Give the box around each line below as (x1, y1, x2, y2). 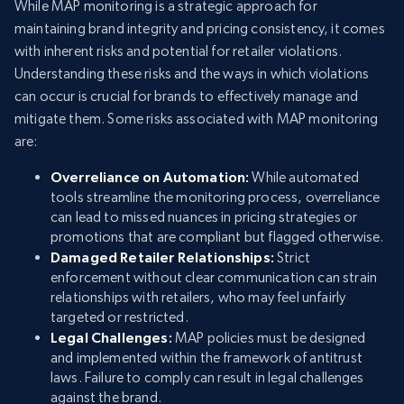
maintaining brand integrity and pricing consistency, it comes (14, 20, 385, 38)
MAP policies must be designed (171, 329, 366, 347)
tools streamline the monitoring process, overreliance (50, 188, 381, 207)
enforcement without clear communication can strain (50, 269, 378, 287)
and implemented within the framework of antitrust (50, 349, 363, 367)
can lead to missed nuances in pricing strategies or (50, 208, 358, 226)
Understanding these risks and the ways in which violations (14, 65, 370, 83)
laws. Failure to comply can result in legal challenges (50, 369, 364, 387)
